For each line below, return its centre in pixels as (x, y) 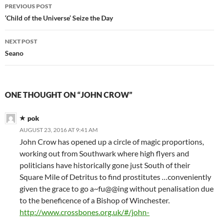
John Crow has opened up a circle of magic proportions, (112, 142)
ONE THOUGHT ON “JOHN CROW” (69, 95)
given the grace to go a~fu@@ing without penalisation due (117, 188)
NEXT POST (21, 41)
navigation (35, 20)
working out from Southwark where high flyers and (104, 153)
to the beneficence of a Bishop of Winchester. (95, 200)
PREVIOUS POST (28, 6)
